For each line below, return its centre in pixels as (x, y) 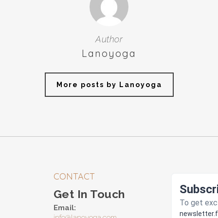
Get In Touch (89, 194)
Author (109, 39)
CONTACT (74, 177)
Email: (64, 208)
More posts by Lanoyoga (109, 85)
